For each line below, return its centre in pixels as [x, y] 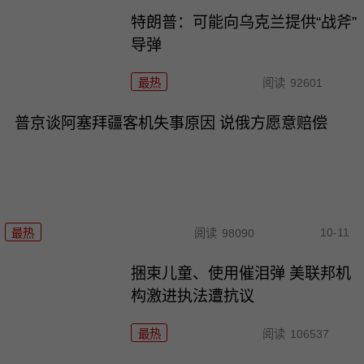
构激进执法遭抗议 [193, 297]
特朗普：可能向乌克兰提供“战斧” [244, 22]
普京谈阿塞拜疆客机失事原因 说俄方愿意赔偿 [171, 123]
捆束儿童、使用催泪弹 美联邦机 [241, 274]
